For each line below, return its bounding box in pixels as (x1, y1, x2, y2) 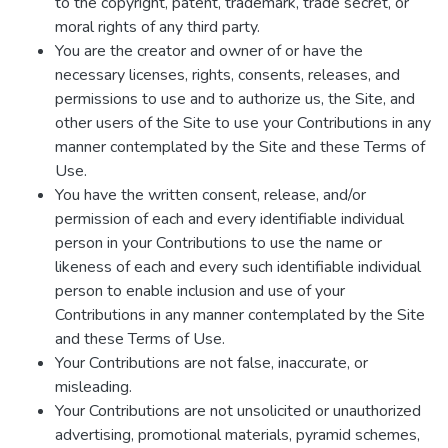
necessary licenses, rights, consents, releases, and (55, 64, 400, 86)
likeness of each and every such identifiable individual (55, 256, 421, 278)
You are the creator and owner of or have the (55, 40, 363, 62)
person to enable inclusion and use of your (55, 280, 345, 302)
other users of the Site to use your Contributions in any (55, 112, 431, 134)
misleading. (55, 376, 132, 398)
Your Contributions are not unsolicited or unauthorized (55, 400, 421, 422)
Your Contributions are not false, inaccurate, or (55, 352, 368, 374)
